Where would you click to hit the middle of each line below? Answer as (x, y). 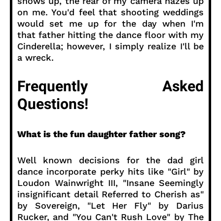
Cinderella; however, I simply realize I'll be (110, 46)
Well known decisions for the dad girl (110, 160)
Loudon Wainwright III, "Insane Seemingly (110, 183)
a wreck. (36, 57)
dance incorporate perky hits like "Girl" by (110, 171)
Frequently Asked (110, 87)
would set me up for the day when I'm (110, 23)
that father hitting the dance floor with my (110, 35)
